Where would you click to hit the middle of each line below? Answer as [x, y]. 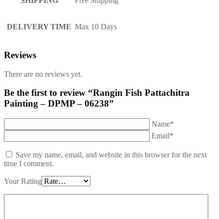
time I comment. [29, 164]
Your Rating [23, 181]
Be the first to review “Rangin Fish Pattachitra [97, 93]
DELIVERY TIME [39, 27]
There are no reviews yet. [43, 74]
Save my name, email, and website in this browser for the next [111, 155]
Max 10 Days [96, 27]
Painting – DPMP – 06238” [59, 104]
